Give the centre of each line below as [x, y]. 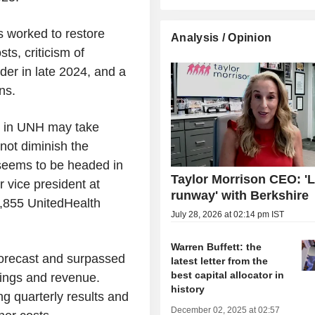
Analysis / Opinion [221, 37]
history [188, 289]
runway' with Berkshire [240, 195]
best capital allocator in [228, 275]
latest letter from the [220, 261]
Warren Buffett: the [217, 246]
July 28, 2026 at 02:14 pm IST [228, 214]
